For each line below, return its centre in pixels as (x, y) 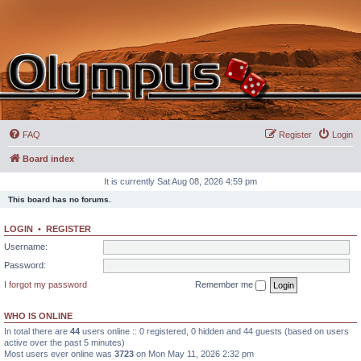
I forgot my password (46, 284)
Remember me (225, 284)
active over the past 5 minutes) (64, 342)
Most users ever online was (59, 353)
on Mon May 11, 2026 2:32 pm (194, 353)
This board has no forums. (60, 199)
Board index (48, 159)
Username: (26, 246)
